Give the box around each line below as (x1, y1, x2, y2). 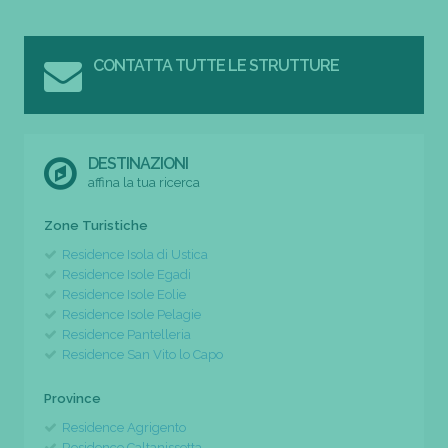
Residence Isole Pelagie (62, 306, 201, 322)
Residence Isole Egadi (62, 266, 191, 282)
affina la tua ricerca (88, 174, 201, 190)
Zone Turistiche (44, 217, 148, 233)
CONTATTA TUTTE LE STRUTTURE (93, 55, 340, 75)
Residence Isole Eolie (62, 286, 186, 302)
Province (44, 390, 101, 406)
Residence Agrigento (62, 419, 186, 435)
